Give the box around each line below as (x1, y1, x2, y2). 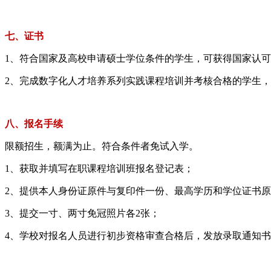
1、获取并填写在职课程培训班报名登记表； (5, 163, 194, 174)
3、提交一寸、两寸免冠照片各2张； (5, 207, 160, 218)
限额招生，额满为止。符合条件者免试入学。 (5, 140, 198, 151)
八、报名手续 (5, 118, 63, 129)
